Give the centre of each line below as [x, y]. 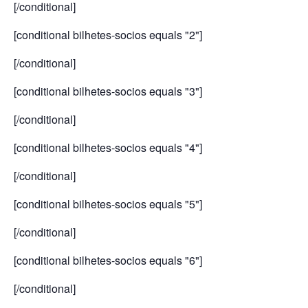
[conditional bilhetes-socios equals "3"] [108, 91]
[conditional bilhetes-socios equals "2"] [108, 35]
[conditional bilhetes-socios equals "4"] [108, 148]
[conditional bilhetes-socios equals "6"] [108, 261]
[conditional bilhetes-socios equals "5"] [108, 204]
